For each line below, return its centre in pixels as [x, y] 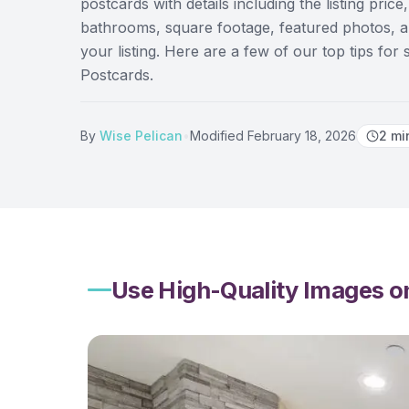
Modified [217, 135]
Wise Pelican [141, 135]
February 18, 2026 [302, 135]
